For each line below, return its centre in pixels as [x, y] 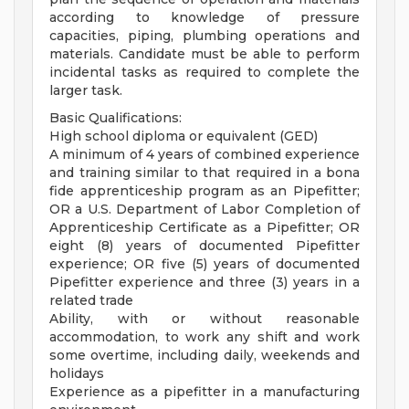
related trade [91, 300]
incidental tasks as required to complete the [204, 72]
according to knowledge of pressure [204, 17]
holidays [77, 373]
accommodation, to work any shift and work [204, 337]
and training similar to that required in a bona [204, 173]
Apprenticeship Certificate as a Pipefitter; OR [204, 227]
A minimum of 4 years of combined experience [204, 154]
